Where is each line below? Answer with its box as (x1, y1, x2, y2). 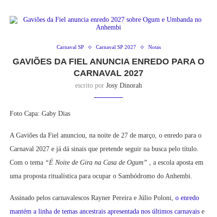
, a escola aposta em (149, 159, 203, 167)
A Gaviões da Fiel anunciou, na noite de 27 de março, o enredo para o (10, 132, 201, 139)
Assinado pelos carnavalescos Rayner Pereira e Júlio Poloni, (10, 194, 175, 202)
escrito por (75, 82, 106, 90)
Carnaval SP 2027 (95, 44, 136, 50)
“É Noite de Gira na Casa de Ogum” (43, 159, 149, 167)
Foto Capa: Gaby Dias (10, 110, 70, 118)
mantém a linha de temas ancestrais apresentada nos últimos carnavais (10, 208, 200, 216)
